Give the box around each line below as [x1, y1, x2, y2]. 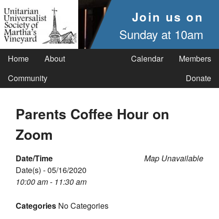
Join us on [132, 8, 203, 25]
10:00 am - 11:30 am [16, 176, 87, 187]
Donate [186, 72, 211, 84]
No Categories [56, 200, 109, 211]
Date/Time [16, 153, 53, 164]
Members [179, 53, 211, 64]
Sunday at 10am [119, 25, 203, 43]
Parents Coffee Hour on [16, 104, 169, 124]
